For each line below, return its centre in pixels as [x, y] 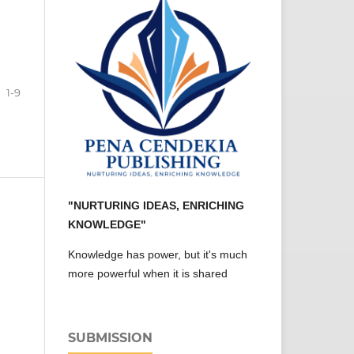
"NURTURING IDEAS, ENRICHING [156, 206]
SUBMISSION [110, 338]
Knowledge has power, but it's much [158, 255]
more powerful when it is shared [148, 274]
